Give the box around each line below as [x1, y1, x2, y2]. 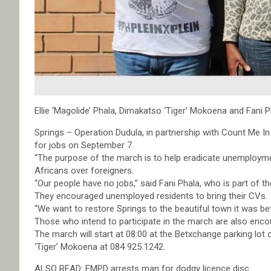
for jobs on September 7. [34, 140, 134, 151]
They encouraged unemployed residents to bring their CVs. [34, 191, 267, 202]
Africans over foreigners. [34, 165, 134, 177]
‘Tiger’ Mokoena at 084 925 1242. [34, 241, 165, 253]
